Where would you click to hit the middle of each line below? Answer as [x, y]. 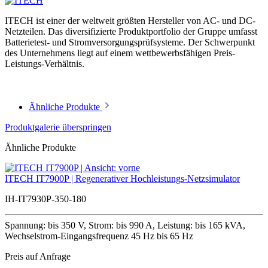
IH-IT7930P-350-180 [45, 199]
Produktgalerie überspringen [58, 127]
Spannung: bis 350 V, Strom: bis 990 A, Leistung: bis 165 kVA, [125, 226]
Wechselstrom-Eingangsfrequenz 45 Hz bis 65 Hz [99, 236]
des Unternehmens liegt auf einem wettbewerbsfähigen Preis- [120, 53]
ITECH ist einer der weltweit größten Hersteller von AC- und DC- [130, 21]
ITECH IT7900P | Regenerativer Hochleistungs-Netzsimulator [122, 179]
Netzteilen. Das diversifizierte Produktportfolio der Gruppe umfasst [131, 32]
